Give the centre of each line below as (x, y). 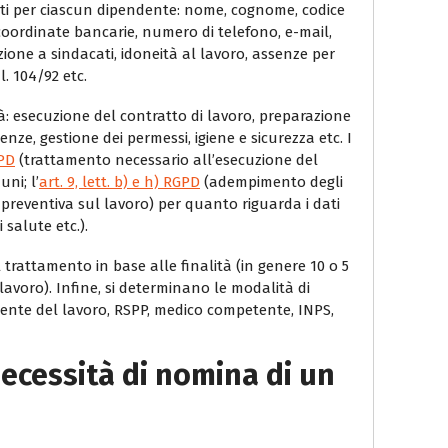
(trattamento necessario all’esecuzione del (166, 159)
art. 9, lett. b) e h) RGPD (119, 181)
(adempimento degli (271, 181)
